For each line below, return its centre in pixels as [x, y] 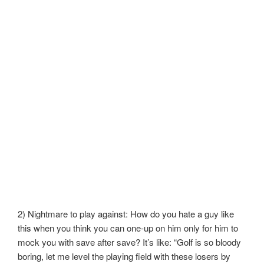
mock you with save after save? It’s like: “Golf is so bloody [129, 242]
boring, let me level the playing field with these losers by [124, 256]
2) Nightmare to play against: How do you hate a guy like [126, 213]
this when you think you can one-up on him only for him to [128, 227]
